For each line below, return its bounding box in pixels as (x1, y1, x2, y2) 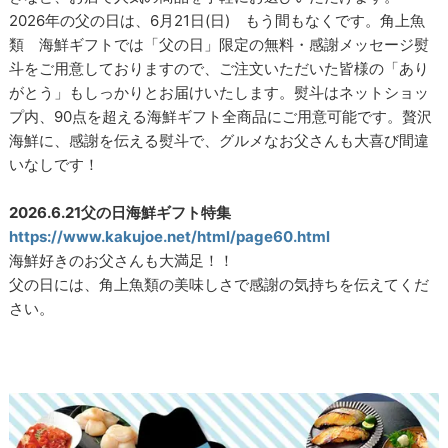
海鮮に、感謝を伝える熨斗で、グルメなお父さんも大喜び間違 (9, 131, 430, 151)
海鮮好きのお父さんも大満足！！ (9, 251, 235, 271)
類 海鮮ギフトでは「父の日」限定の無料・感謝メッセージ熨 (9, 35, 430, 55)
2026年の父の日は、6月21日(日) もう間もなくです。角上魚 (9, 11, 426, 31)
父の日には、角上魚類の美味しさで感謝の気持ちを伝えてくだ (9, 275, 430, 295)
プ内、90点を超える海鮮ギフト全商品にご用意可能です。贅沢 (9, 107, 433, 127)
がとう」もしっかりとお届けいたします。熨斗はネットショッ (9, 83, 430, 103)
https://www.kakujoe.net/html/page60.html (9, 227, 331, 247)
